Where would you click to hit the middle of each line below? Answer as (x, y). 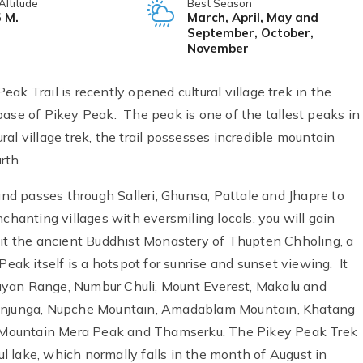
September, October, (250, 32)
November (218, 48)
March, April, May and (252, 17)
